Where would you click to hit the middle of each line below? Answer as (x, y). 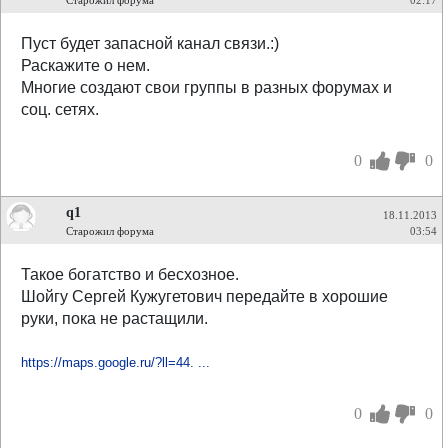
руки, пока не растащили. (114, 318)
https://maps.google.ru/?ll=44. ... (115, 362)
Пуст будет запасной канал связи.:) (150, 43)
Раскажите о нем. (85, 65)
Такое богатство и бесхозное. (130, 274)
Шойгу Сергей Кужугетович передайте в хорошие (204, 296)
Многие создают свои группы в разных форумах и (206, 87)
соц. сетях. (60, 109)
